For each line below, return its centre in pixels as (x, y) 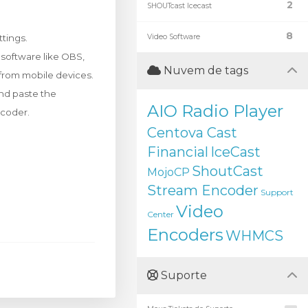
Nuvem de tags (205, 70)
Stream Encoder (203, 190)
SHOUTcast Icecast (179, 6)
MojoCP (168, 172)
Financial (178, 152)
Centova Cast (192, 133)
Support (277, 192)
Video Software (174, 37)
